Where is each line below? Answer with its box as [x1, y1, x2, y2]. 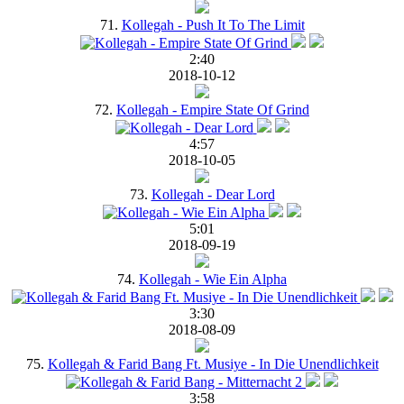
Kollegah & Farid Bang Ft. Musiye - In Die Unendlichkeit [47, 355, 379, 372]
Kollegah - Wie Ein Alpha [139, 271, 287, 287]
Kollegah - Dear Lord [151, 186, 275, 202]
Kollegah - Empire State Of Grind [116, 101, 309, 117]
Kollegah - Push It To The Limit [121, 16, 305, 32]
